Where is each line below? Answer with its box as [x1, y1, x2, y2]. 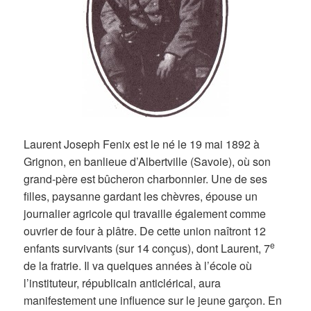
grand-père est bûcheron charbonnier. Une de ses [24, 171, 268, 187]
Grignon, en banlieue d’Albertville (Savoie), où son [24, 153, 271, 170]
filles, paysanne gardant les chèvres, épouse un [24, 188, 258, 205]
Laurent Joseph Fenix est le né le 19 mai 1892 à [24, 136, 260, 153]
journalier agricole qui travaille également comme [24, 205, 267, 222]
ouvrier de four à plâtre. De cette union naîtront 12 [24, 223, 267, 239]
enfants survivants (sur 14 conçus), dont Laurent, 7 [24, 240, 271, 257]
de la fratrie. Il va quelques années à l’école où [24, 258, 253, 274]
